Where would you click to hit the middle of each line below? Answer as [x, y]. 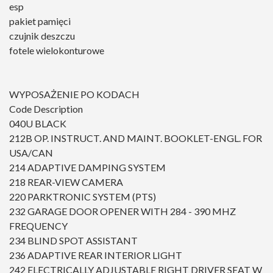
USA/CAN [31, 153]
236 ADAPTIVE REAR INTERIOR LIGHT [96, 255]
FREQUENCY [38, 226]
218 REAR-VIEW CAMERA [66, 182]
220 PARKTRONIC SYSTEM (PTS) [83, 197]
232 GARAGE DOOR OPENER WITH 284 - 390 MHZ [122, 211]
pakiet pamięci [40, 21]
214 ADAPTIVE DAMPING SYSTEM [87, 168]
